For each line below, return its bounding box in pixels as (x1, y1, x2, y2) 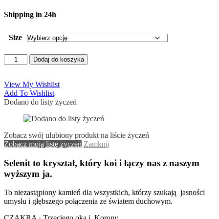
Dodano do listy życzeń (4, 97, 77, 106)
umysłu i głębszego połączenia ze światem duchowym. (4, 197, 173, 206)
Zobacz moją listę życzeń (4, 139, 82, 148)
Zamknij (84, 139, 109, 148)
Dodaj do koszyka (33, 55, 85, 63)
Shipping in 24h (4, 10, 56, 19)
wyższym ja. (4, 168, 52, 179)
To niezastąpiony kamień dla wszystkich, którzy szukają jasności (4, 188, 205, 197)
